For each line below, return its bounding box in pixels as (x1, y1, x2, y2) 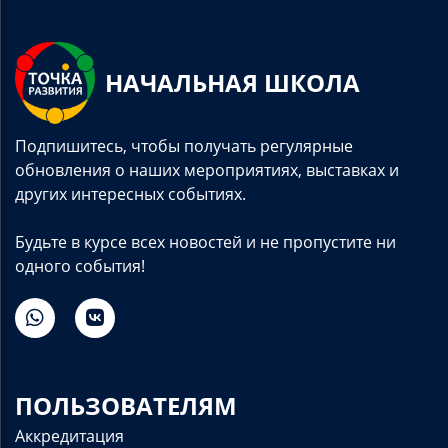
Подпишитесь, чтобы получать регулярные (15, 134, 353, 156)
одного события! (15, 254, 145, 276)
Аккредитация (15, 424, 124, 446)
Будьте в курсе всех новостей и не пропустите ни (15, 230, 396, 252)
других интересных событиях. (15, 182, 246, 204)
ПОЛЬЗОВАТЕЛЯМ (15, 388, 237, 422)
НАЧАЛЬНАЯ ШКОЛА (105, 65, 360, 99)
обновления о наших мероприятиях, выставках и (15, 158, 399, 180)
